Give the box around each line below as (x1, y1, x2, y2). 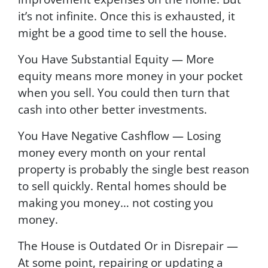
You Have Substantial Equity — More (18, 50, 214, 67)
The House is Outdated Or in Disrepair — (18, 237, 238, 254)
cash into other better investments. (18, 100, 207, 117)
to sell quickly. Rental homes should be (18, 177, 227, 194)
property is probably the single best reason (18, 160, 249, 177)
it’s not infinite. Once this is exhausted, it (18, 7, 235, 24)
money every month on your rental (18, 144, 206, 160)
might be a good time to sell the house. (18, 24, 227, 41)
